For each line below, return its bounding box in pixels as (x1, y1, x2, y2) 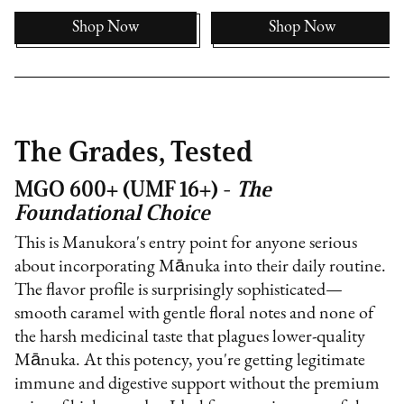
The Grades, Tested (14, 133, 253, 169)
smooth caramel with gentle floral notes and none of (14, 304, 374, 323)
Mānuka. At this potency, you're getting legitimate (14, 351, 366, 370)
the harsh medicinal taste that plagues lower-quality (14, 327, 366, 346)
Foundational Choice (14, 198, 211, 225)
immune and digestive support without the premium (14, 374, 381, 393)
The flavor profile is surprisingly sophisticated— (14, 280, 344, 299)
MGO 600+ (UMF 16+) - (14, 175, 237, 202)
